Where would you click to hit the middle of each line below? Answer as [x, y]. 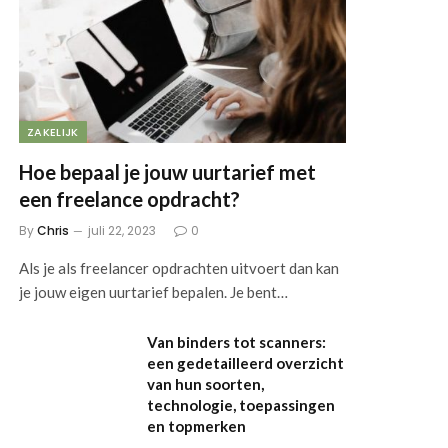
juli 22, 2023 [122, 230]
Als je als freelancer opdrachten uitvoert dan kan [179, 267]
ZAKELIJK [53, 131]
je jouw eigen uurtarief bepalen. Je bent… [154, 291]
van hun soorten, [206, 383]
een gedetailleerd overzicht [246, 362]
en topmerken [197, 425]
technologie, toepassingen [241, 404]
